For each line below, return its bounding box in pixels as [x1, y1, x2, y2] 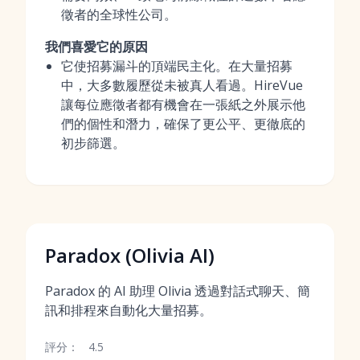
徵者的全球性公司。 [61, 6, 177, 23]
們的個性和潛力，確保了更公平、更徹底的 [61, 115, 305, 133]
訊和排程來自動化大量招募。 [45, 301, 212, 319]
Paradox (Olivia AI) [45, 242, 215, 268]
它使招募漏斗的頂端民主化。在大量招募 [61, 57, 292, 75]
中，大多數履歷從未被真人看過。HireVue [61, 76, 303, 94]
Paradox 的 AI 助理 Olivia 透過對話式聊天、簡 [45, 282, 310, 300]
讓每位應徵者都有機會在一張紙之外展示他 [61, 96, 305, 113]
